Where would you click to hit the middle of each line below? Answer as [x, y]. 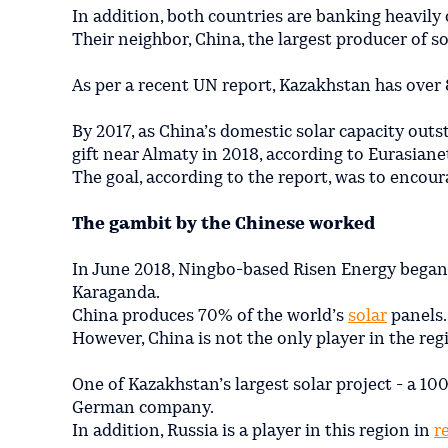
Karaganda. [116, 293]
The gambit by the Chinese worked [223, 224]
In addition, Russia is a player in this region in [253, 431]
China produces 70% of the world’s [210, 316]
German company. [143, 408]
